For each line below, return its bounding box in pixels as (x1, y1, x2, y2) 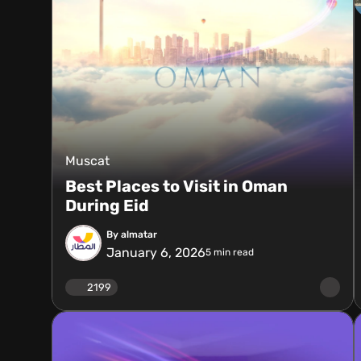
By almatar (106, 228, 157, 240)
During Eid (65, 196, 149, 215)
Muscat (65, 153, 110, 168)
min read (211, 247, 254, 258)
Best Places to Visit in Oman (65, 176, 288, 196)
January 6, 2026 (106, 244, 205, 260)
